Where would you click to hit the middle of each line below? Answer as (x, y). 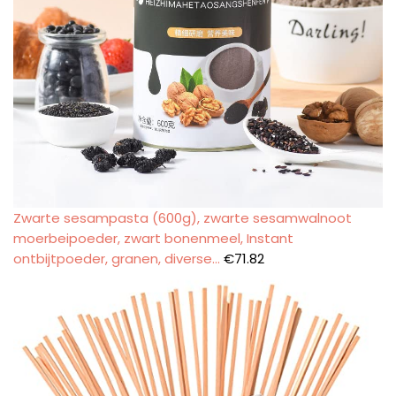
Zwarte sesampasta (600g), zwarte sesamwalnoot (183, 218)
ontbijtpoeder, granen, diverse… (117, 259)
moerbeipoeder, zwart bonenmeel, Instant (153, 238)
